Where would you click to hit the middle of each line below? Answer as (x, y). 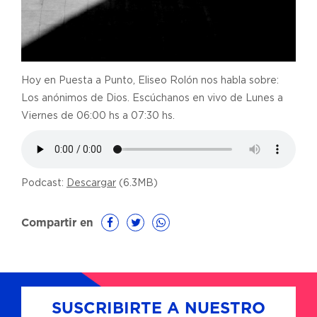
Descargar (91, 184)
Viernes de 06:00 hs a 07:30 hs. (98, 116)
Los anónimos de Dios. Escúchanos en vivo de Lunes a (152, 99)
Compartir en (57, 224)
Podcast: (44, 184)
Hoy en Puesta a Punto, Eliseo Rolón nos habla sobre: (150, 81)
